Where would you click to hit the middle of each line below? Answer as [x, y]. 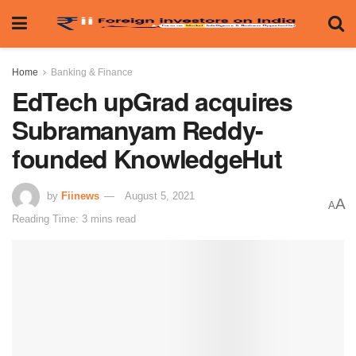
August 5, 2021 [160, 195]
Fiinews [80, 195]
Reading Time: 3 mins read [74, 219]
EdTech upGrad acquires [152, 101]
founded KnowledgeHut [147, 158]
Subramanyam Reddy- [137, 130]
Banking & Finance [92, 72]
